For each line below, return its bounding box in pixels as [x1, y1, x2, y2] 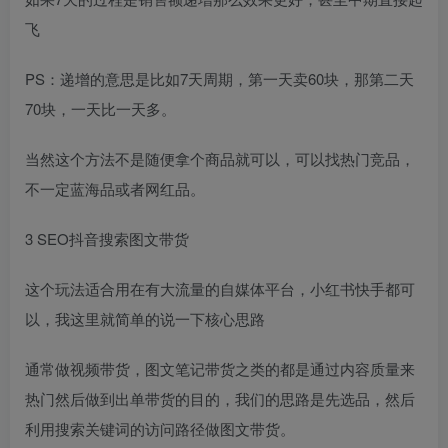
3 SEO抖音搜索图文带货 [25, 227, 189, 249]
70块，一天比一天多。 [25, 97, 176, 119]
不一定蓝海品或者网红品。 [25, 177, 205, 199]
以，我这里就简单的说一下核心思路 [25, 307, 265, 329]
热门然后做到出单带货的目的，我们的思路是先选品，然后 [25, 387, 415, 409]
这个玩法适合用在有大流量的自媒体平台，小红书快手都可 [25, 277, 415, 299]
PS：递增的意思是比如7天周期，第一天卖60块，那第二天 [25, 67, 414, 89]
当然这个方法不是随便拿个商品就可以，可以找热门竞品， [25, 147, 415, 169]
